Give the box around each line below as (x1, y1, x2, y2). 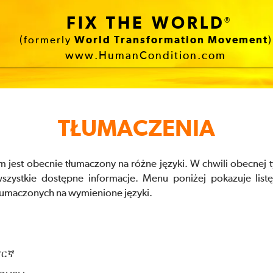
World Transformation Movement (74, 35, 268, 46)
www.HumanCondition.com (65, 51, 226, 62)
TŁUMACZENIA (58, 118, 215, 141)
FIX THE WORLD (66, 15, 225, 32)
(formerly (19, 35, 74, 46)
